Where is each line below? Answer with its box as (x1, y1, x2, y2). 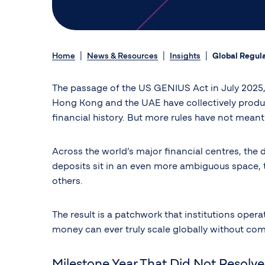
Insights (170, 52, 201, 60)
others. (52, 176, 83, 186)
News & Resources (87, 52, 158, 60)
